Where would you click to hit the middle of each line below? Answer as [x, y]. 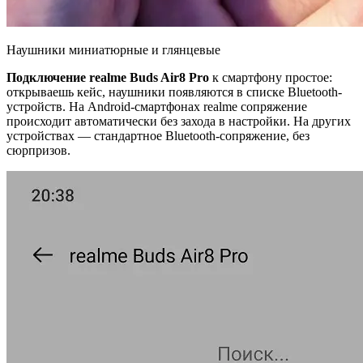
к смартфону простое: [271, 77]
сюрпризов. [38, 150]
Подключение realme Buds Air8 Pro [108, 77]
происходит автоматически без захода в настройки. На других [179, 121]
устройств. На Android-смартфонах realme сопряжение [157, 106]
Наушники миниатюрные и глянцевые [113, 49]
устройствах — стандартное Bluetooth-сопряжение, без [158, 135]
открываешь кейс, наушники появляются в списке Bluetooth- [174, 92]
